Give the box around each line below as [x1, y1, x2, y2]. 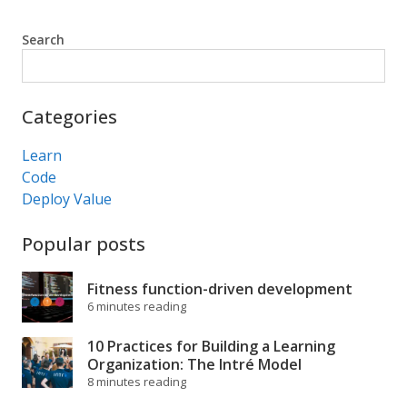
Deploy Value [22, 189, 112, 209]
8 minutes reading [87, 373, 186, 390]
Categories [22, 104, 117, 129]
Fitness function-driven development [87, 279, 352, 299]
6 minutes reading [87, 298, 186, 314]
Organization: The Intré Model [87, 354, 302, 374]
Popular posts [22, 232, 145, 256]
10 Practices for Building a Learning [87, 336, 335, 356]
